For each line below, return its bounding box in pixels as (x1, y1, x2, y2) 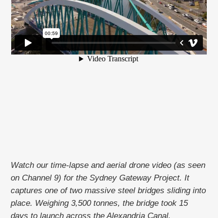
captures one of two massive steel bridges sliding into (11, 186, 206, 196)
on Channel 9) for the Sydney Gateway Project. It (11, 173, 190, 183)
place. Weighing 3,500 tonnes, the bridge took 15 (11, 199, 188, 208)
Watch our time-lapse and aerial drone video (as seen (11, 161, 206, 170)
